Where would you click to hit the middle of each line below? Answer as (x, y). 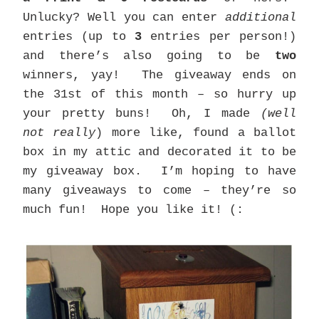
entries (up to (79, 36)
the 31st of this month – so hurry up (159, 94)
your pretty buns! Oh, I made (137, 113)
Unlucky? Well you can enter (124, 17)
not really (59, 132)
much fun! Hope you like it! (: (133, 209)
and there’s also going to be (149, 56)
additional (261, 17)
